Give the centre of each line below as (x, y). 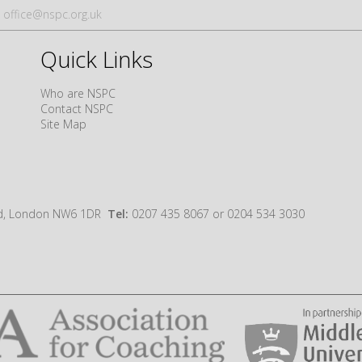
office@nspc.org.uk (53, 15)
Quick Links (96, 59)
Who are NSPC (78, 93)
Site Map (63, 124)
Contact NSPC (76, 108)
